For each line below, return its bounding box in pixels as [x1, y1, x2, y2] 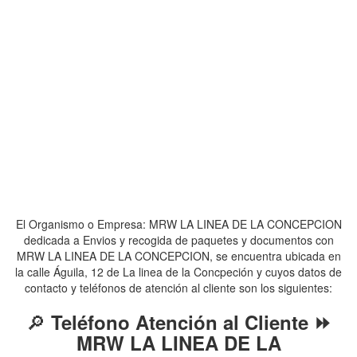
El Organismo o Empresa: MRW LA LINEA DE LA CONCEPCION [15, 216, 342, 232]
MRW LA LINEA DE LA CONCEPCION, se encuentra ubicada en [16, 248, 341, 264]
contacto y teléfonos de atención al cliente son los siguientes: [25, 280, 332, 296]
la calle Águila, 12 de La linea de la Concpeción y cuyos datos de [15, 264, 342, 280]
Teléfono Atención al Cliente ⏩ [50, 308, 331, 335]
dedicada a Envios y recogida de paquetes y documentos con [23, 232, 334, 248]
